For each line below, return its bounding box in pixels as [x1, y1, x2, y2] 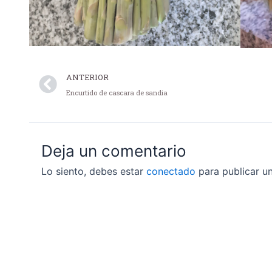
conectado [146, 165, 195, 178]
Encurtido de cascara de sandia [66, 88, 168, 98]
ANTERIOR [66, 72, 109, 83]
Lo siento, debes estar [41, 165, 146, 178]
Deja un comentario [41, 141, 186, 161]
